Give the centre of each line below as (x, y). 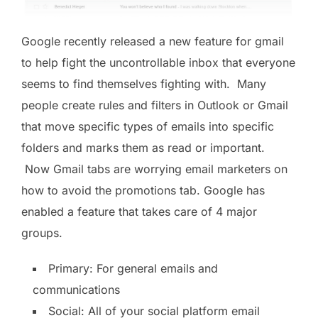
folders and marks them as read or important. (143, 147)
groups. (42, 232)
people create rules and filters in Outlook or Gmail (155, 105)
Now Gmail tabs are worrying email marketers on (154, 169)
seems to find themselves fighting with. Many (144, 83)
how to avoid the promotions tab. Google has (143, 190)
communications (76, 289)
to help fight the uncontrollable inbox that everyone (158, 62)
